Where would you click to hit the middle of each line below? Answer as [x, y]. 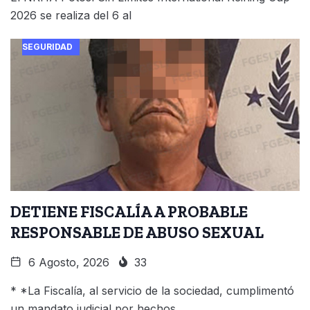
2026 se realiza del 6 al [71, 15]
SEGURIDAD [47, 46]
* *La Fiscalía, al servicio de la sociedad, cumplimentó [152, 290]
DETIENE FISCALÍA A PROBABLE [129, 211]
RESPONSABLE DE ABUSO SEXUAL [137, 232]
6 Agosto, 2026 [67, 262]
